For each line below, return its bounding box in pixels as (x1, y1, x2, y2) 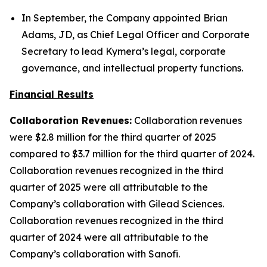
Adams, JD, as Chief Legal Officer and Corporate (21, 29, 250, 41)
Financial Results (10, 88, 94, 101)
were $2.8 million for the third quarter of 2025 (10, 131, 216, 144)
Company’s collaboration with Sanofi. (10, 248, 180, 260)
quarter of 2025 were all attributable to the (10, 181, 208, 194)
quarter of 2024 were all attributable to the (10, 231, 209, 244)
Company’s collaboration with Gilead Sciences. (10, 198, 224, 210)
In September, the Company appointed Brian (21, 12, 228, 24)
